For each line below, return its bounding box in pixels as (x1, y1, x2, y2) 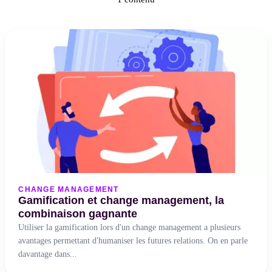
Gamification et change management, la (18, 194, 225, 206)
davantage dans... (18, 248, 78, 259)
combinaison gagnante (18, 207, 138, 220)
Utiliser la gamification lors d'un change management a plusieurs (18, 222, 241, 232)
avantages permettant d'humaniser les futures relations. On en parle (18, 235, 248, 245)
